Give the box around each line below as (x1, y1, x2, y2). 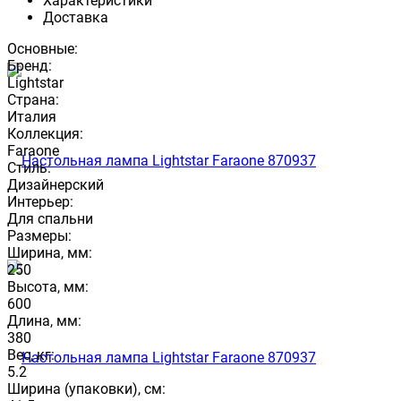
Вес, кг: (7, 346, 55, 363)
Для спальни (7, 209, 93, 227)
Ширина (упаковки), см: (7, 380, 166, 397)
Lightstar (7, 73, 64, 91)
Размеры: (7, 226, 72, 244)
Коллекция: (7, 124, 83, 142)
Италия (7, 107, 56, 125)
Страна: (7, 90, 59, 108)
